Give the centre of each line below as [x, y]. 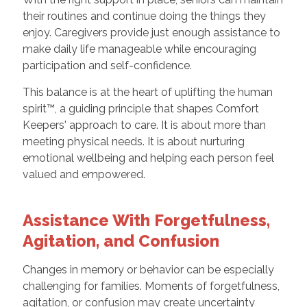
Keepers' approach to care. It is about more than [144, 125]
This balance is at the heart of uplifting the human [147, 92]
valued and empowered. [84, 174]
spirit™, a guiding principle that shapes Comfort [140, 108]
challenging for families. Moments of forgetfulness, [151, 286]
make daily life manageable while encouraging [139, 49]
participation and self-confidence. [107, 65]
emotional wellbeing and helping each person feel [148, 158]
